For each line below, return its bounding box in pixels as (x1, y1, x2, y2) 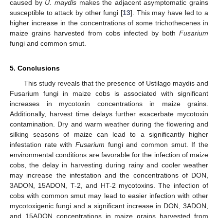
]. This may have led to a (130, 8, 208, 17)
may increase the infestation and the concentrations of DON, (10, 171, 208, 179)
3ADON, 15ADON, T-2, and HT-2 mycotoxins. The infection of (10, 181, 208, 189)
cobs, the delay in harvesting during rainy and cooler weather (10, 161, 208, 169)
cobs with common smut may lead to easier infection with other (10, 191, 208, 200)
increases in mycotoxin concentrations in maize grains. (10, 99, 208, 108)
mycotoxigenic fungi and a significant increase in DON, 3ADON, (10, 201, 208, 210)
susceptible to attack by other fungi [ (10, 8, 123, 17)
